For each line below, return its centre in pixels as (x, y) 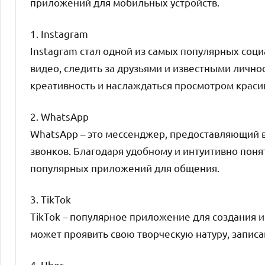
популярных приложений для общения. (125, 167)
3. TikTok (51, 199)
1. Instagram (59, 33)
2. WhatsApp (59, 116)
